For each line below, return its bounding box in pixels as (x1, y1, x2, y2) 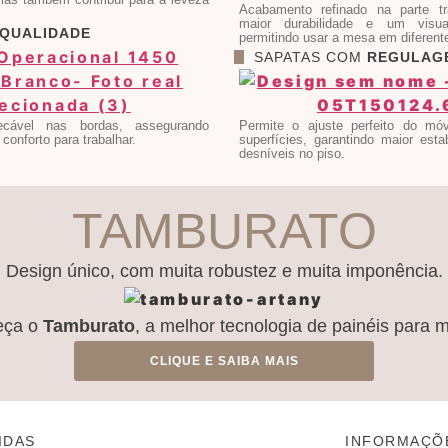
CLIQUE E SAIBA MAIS (149, 353, 299, 368)
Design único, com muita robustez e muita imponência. (5, 260, 443, 281)
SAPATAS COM (254, 48, 367, 65)
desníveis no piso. (239, 145, 345, 161)
